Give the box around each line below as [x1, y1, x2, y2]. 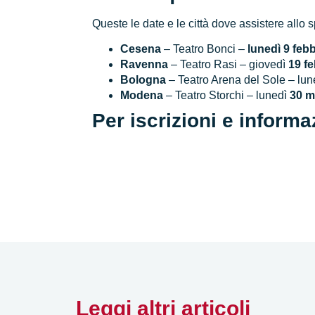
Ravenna [120, 58, 169, 70]
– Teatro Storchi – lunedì [163, 89, 290, 101]
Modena [120, 89, 164, 101]
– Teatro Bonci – [161, 43, 248, 55]
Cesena [120, 43, 162, 55]
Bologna [120, 74, 167, 86]
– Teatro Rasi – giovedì [168, 58, 289, 70]
